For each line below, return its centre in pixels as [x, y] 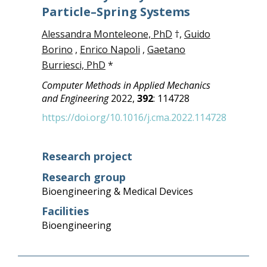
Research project [87, 156]
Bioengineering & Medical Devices [117, 191]
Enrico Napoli [110, 49]
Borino [57, 49]
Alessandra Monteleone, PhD [107, 34]
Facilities [65, 211]
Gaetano [166, 49]
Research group [83, 177]
